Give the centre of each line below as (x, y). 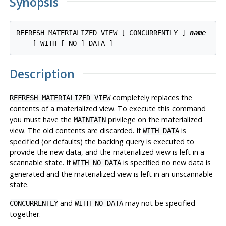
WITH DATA (161, 131)
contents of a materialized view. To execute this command (107, 109)
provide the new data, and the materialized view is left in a (107, 152)
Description (42, 74)
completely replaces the (151, 98)
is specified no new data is (166, 163)
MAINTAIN (90, 120)
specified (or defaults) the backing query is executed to (102, 142)
